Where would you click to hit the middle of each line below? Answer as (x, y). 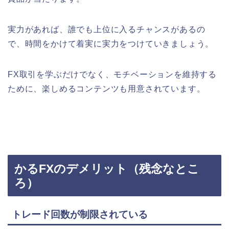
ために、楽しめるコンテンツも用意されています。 (107, 89)
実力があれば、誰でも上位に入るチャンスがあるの (107, 30)
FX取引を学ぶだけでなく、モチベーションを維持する (112, 75)
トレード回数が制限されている (80, 214)
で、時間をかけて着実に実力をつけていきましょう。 (111, 44)
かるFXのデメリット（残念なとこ (107, 168)
